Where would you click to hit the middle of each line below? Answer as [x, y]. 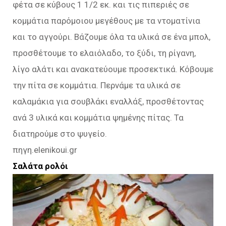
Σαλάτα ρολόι [40, 166]
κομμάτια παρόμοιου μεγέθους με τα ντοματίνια [106, 21]
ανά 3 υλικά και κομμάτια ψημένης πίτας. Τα [98, 118]
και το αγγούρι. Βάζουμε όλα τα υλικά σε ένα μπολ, [111, 37]
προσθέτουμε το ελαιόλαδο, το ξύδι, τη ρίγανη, [104, 53]
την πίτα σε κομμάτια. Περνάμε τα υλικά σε [97, 86]
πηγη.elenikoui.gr [45, 150]
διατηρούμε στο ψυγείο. [60, 134]
